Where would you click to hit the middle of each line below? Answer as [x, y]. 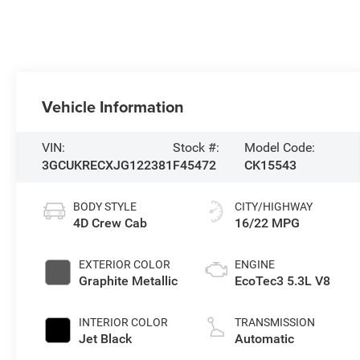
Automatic [265, 339]
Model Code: [280, 148]
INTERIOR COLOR [124, 323]
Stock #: [196, 148]
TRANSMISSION [275, 323]
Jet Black [106, 339]
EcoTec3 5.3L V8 [283, 281]
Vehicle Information [113, 106]
